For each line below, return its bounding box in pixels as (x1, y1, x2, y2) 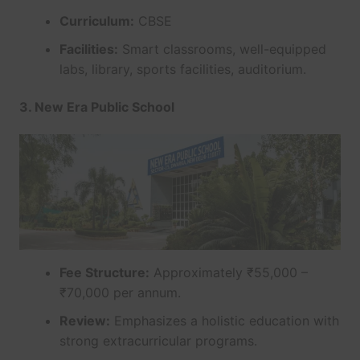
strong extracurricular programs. (59, 333, 257, 350)
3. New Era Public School (18, 98, 174, 115)
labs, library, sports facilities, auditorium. (59, 60, 306, 77)
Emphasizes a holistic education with (109, 313, 339, 329)
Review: (59, 313, 110, 329)
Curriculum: (59, 12, 134, 29)
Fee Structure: (59, 264, 149, 281)
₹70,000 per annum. (59, 284, 181, 301)
